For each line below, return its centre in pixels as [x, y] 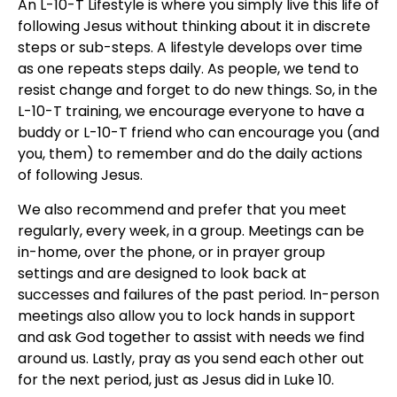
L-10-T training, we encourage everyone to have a [191, 112]
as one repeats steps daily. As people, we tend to [188, 69]
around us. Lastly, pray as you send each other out [191, 358]
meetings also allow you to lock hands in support [187, 315]
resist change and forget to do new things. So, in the [198, 90]
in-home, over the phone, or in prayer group [171, 252]
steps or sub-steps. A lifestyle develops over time [190, 48]
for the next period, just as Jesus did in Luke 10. [176, 379]
